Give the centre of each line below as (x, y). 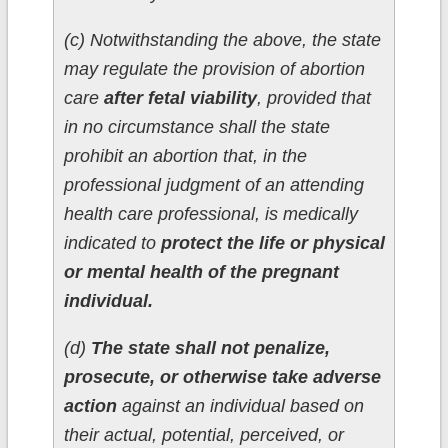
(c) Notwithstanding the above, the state (222, 40)
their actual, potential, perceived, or (203, 435)
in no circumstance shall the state (196, 127)
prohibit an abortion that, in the (185, 156)
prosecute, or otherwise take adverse (222, 377)
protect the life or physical (272, 243)
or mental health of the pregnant (201, 272)
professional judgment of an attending (213, 185)
